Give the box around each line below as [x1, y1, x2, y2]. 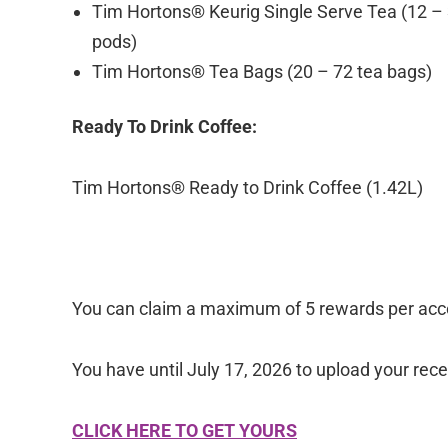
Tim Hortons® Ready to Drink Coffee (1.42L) [72, 176, 423, 198]
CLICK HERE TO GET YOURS [72, 419, 297, 441]
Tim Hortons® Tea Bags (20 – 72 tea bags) [92, 60, 432, 82]
